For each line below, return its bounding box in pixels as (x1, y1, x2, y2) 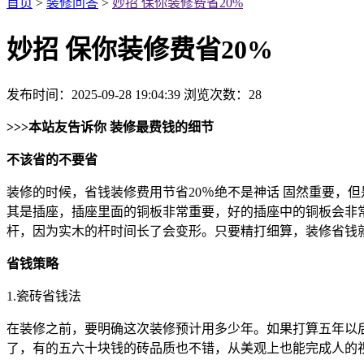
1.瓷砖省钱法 (6, 288, 81, 303)
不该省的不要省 (6, 152, 97, 167)
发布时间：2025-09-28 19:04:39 (6, 87, 180, 102)
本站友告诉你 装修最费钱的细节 (28, 119, 214, 134)
